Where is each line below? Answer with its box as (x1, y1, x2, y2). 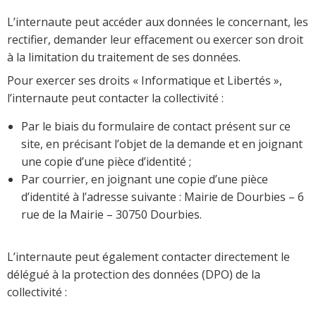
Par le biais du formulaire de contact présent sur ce (21, 119, 291, 135)
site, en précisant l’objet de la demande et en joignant (21, 136, 303, 152)
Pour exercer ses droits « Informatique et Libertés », (7, 73, 282, 89)
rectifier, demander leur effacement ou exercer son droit (7, 32, 303, 48)
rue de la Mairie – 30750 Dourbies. (21, 207, 202, 223)
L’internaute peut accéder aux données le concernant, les (7, 14, 308, 30)
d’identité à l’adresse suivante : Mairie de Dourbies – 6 (21, 189, 304, 205)
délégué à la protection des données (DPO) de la (7, 267, 260, 283)
